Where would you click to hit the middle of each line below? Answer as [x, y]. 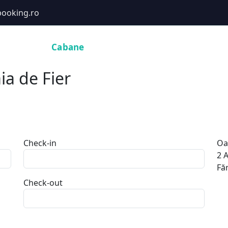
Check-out [43, 183]
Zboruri [203, 47]
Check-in [40, 143]
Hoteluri [20, 47]
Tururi [111, 47]
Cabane [68, 47]
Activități [155, 47]
